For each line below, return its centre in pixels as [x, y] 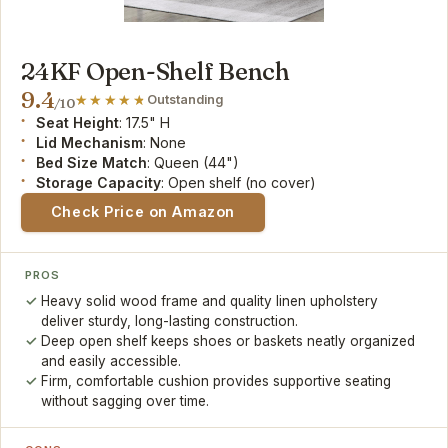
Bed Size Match [92, 163]
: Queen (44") [193, 163]
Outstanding [185, 100]
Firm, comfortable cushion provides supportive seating [216, 381]
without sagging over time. [125, 401]
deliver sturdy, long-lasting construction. [170, 321]
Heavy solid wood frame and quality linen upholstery [210, 301]
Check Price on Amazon [142, 212]
